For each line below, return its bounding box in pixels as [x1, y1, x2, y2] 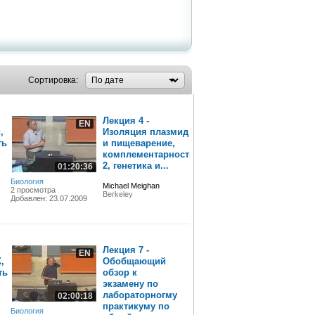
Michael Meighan [102, 181, 160, 190]
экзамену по [102, 278, 158, 289]
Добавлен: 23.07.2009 [10, 194, 87, 202]
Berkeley [102, 190, 133, 198]
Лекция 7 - [102, 245, 149, 255]
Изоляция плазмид [102, 127, 188, 137]
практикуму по [102, 301, 169, 311]
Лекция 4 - [102, 115, 149, 126]
